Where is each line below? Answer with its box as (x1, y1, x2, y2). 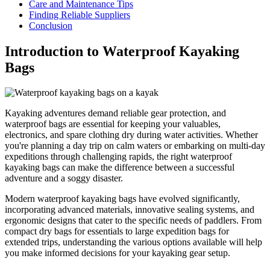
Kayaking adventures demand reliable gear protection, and (5, 108, 226, 119)
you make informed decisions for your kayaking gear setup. (5, 248, 230, 259)
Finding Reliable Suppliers (29, 9, 130, 20)
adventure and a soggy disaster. (5, 173, 123, 184)
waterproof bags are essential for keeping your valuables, (5, 119, 221, 130)
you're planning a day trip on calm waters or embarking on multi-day (5, 140, 265, 151)
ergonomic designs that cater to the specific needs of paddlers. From (5, 215, 262, 226)
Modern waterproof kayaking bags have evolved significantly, (5, 193, 240, 204)
